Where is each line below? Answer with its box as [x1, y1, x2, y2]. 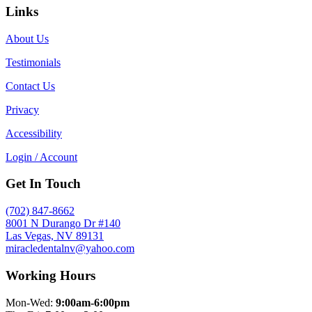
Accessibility [6, 127, 62, 139]
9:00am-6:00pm [56, 296, 130, 309]
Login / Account [6, 150, 77, 163]
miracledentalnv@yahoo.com [6, 242, 134, 255]
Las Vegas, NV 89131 [6, 230, 104, 242]
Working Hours [6, 267, 95, 283]
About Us [6, 32, 49, 45]
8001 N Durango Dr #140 [6, 217, 120, 230]
